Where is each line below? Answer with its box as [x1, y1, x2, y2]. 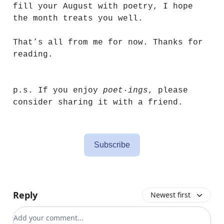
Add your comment [13, 207, 86, 218]
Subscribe [94, 140, 130, 149]
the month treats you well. [13, 14, 143, 23]
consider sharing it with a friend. [13, 98, 183, 107]
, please [148, 86, 188, 95]
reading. [13, 50, 53, 59]
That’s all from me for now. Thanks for [13, 38, 203, 47]
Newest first [150, 190, 190, 200]
